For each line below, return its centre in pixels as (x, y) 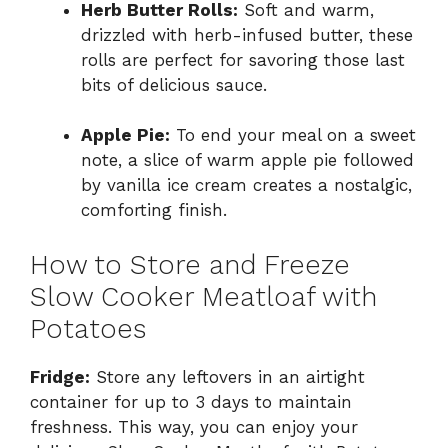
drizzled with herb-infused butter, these (247, 34)
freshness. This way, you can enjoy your (194, 426)
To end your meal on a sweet (293, 135)
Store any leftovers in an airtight (227, 376)
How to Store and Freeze (190, 264)
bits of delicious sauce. (174, 84)
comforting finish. (154, 210)
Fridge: (60, 376)
